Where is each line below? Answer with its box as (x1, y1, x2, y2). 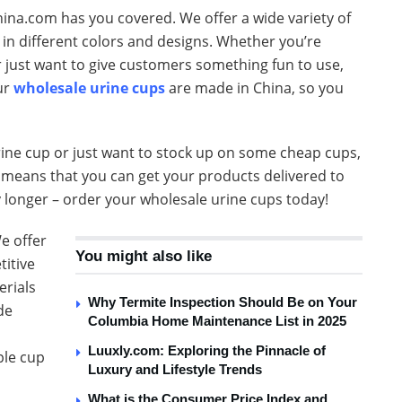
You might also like (75, 247, 212, 265)
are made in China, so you (165, 77, 344, 98)
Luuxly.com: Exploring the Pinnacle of (88, 342, 326, 358)
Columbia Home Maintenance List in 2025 (88, 312, 346, 328)
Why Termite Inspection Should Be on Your (88, 293, 357, 310)
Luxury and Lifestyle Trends (88, 361, 262, 377)
